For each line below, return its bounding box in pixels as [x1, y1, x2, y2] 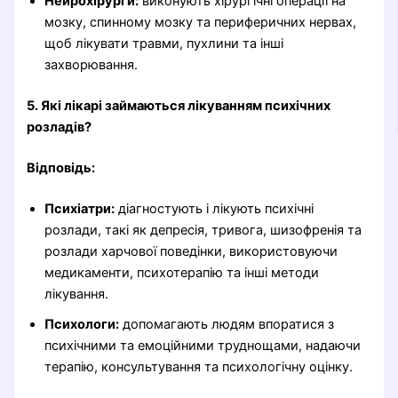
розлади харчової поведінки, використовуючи [44, 243, 338, 259]
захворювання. [44, 56, 139, 73]
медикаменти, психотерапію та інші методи [44, 264, 320, 281]
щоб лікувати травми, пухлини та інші [44, 35, 284, 52]
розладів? [27, 118, 92, 135]
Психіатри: [44, 200, 115, 217]
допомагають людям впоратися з [119, 315, 335, 332]
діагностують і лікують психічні [115, 200, 314, 217]
